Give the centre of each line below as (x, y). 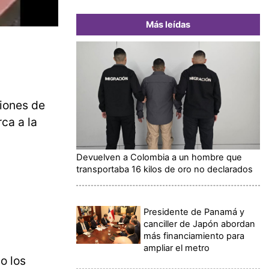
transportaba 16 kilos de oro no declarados (165, 169)
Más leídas (168, 24)
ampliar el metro (177, 248)
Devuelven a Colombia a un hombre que (159, 157)
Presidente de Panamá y (194, 212)
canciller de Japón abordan (200, 224)
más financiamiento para (194, 236)
